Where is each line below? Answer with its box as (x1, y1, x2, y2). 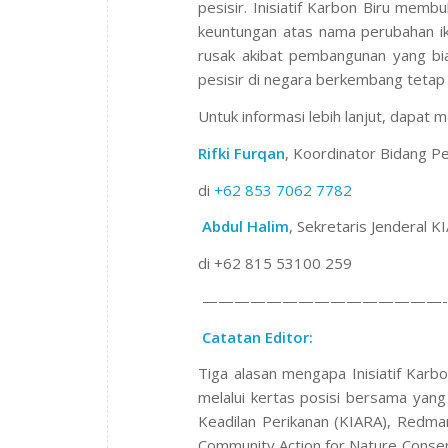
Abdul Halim (202, 216, 289, 237)
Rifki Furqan (198, 142, 285, 163)
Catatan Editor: (202, 326, 313, 347)
